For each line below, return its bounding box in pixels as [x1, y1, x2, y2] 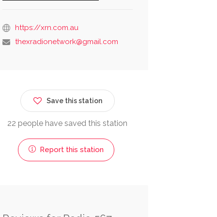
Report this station [37, 145, 104, 155]
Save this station [46, 97, 102, 105]
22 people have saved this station [7, 119, 128, 128]
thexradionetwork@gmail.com [15, 37, 118, 46]
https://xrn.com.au [15, 23, 78, 32]
